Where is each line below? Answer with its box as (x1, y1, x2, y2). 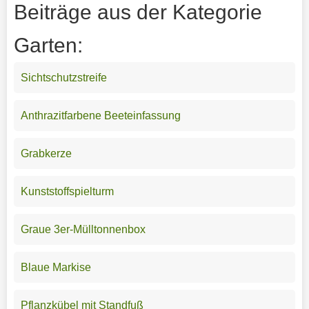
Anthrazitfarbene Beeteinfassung (20, 109, 181, 121)
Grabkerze (20, 147, 72, 159)
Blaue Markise (20, 261, 91, 273)
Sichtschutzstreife (20, 71, 107, 83)
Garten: (13, 33, 83, 57)
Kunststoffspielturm (20, 185, 114, 197)
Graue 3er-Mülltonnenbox (20, 223, 146, 235)
